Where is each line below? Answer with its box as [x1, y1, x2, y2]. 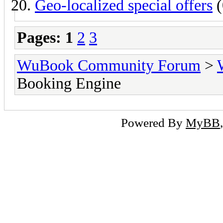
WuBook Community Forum [17, 56, 201, 74]
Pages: [17, 28, 61, 46]
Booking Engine [17, 74, 121, 92]
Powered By [121, 115, 186, 129]
